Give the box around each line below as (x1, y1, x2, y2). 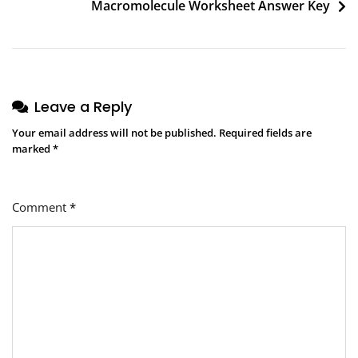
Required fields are (219, 125, 312, 141)
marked (12, 141, 53, 157)
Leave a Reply (34, 97, 132, 117)
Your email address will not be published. (12, 125, 217, 141)
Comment (12, 199, 70, 216)
